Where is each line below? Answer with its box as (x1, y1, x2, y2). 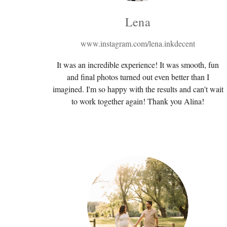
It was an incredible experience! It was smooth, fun (57, 59, 219, 70)
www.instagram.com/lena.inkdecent (81, 37, 195, 49)
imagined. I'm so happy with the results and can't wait (52, 83, 223, 94)
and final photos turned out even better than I (66, 71, 209, 82)
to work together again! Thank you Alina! (71, 95, 204, 106)
